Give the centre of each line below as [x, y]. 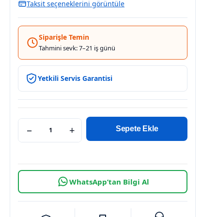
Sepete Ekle [137, 129]
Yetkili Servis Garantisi [75, 78]
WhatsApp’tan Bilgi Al [109, 182]
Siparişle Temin [64, 37]
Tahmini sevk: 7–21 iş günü [77, 48]
